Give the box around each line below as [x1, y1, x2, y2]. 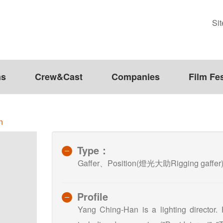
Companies [111, 70, 160, 84]
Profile [77, 189, 108, 204]
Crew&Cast [35, 70, 83, 84]
